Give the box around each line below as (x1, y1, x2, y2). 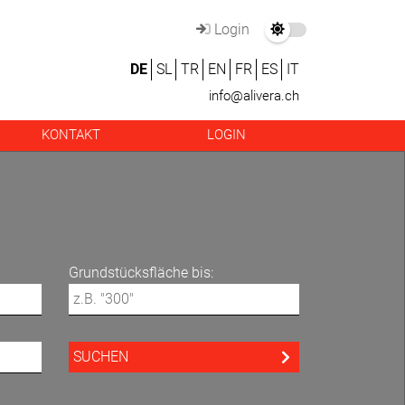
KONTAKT (42, 127, 101, 143)
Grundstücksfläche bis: (69, 264, 213, 281)
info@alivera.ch (209, 88, 299, 104)
